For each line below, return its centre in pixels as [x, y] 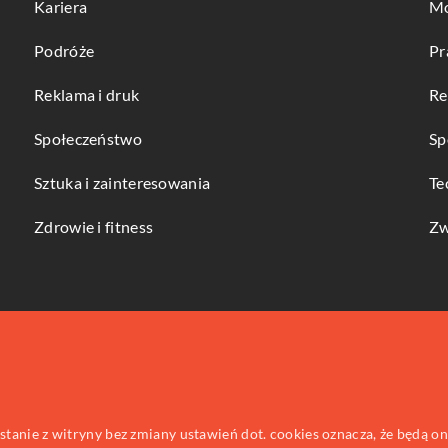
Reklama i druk [87, 94]
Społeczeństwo [88, 138]
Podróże [64, 50]
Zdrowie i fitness [94, 226]
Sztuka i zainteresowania [122, 182]
